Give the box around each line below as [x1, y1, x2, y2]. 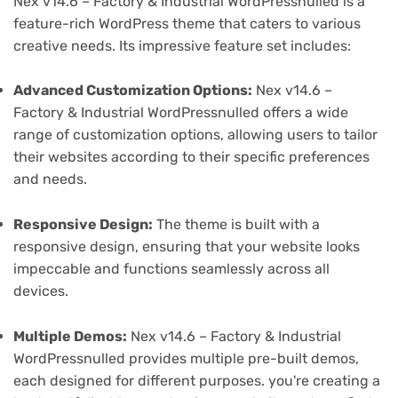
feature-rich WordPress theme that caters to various [13, 15, 361, 33]
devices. [13, 283, 68, 300]
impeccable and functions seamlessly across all [13, 260, 330, 278]
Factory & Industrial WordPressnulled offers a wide [13, 104, 348, 122]
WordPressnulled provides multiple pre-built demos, [13, 349, 359, 367]
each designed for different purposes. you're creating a [13, 371, 380, 389]
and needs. [13, 171, 87, 188]
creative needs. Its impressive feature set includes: [13, 37, 351, 55]
